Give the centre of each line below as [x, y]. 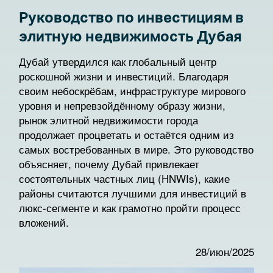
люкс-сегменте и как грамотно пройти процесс [130, 207]
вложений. [44, 222]
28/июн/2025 [225, 251]
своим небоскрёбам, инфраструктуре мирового [132, 90]
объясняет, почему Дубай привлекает [109, 164]
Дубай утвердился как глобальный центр [118, 61]
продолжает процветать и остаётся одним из [126, 134]
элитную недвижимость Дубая [130, 36]
